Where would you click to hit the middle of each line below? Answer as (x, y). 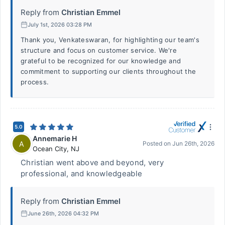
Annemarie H (55, 138)
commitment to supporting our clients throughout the (108, 71)
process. (35, 82)
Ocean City (50, 149)
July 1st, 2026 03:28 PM (60, 24)
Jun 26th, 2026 (193, 143)
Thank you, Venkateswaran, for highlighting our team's (110, 40)
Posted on (157, 143)
